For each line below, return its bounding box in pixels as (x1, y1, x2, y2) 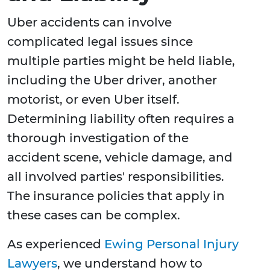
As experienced (7, 237, 104, 252)
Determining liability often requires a (7, 111, 234, 127)
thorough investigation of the (7, 131, 189, 146)
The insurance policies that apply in (7, 189, 225, 204)
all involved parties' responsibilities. (7, 169, 224, 184)
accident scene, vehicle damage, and (7, 150, 233, 165)
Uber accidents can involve (7, 15, 172, 30)
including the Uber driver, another (7, 73, 217, 88)
